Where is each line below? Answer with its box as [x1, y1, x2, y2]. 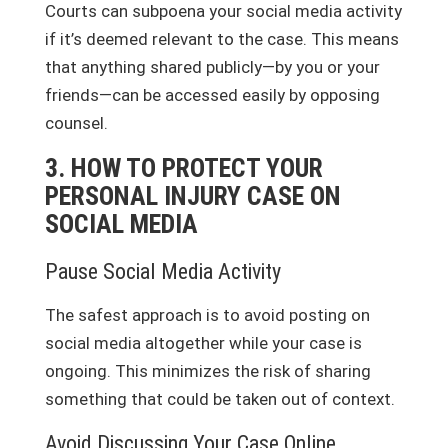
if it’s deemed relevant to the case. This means [44, 28, 399, 49]
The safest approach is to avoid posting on [44, 304, 370, 325]
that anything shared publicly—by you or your [44, 56, 380, 77]
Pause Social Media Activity [44, 258, 281, 284]
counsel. [44, 112, 108, 133]
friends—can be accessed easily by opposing [44, 84, 380, 105]
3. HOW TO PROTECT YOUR [44, 152, 323, 183]
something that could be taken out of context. [44, 388, 395, 409]
